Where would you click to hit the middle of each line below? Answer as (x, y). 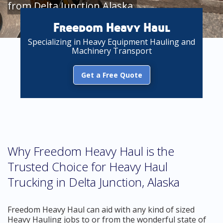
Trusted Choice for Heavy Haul (88, 167)
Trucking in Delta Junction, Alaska (94, 182)
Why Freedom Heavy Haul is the (91, 151)
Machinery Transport (111, 51)
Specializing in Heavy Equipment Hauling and (111, 42)
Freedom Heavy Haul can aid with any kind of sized (101, 210)
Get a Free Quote (111, 75)
